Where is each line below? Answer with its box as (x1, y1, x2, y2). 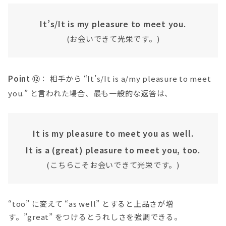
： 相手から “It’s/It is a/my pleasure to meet (40, 73, 211, 84)
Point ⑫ (8, 73, 40, 84)
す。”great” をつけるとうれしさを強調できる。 (8, 211, 182, 222)
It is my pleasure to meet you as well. (32, 127, 194, 140)
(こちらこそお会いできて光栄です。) (46, 159, 180, 171)
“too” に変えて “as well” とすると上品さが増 (8, 198, 174, 209)
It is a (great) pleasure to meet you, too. (26, 144, 200, 156)
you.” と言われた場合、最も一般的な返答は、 (8, 88, 173, 99)
